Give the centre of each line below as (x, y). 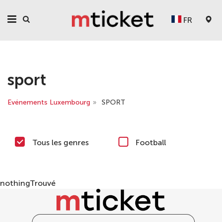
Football (151, 142)
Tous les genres (60, 142)
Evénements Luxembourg (49, 102)
